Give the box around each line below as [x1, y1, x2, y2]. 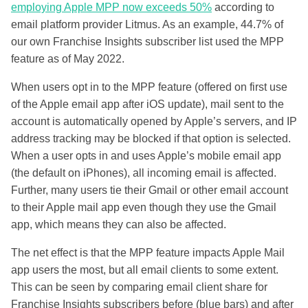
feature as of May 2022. [11, 52, 127, 65]
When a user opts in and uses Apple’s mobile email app [11, 149, 281, 162]
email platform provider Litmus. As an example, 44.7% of [11, 18, 283, 30]
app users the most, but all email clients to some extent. [11, 263, 278, 276]
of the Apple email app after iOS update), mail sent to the [11, 98, 284, 110]
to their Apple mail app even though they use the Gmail [11, 201, 276, 213]
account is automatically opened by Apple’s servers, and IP [11, 115, 297, 127]
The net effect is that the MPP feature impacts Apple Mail [11, 246, 285, 258]
